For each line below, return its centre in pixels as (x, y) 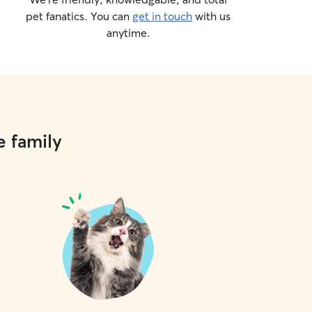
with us (211, 16)
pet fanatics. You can (79, 16)
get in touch (162, 16)
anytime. (128, 33)
